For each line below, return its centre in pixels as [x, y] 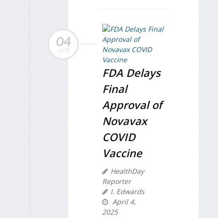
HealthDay [127, 171]
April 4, [123, 202]
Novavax [125, 121]
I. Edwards [127, 192]
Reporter [117, 182]
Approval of [132, 105]
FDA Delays [131, 73]
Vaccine [122, 153]
